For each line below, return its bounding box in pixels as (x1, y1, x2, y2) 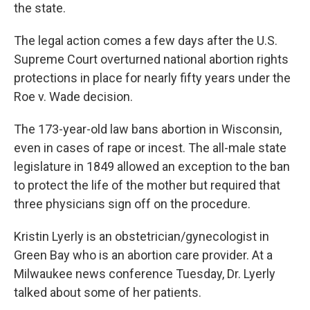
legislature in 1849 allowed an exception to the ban (14, 159, 290, 174)
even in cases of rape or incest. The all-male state (14, 140, 286, 155)
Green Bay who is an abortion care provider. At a (14, 248, 273, 262)
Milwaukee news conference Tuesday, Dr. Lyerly (14, 266, 275, 281)
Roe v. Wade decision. (14, 89, 133, 104)
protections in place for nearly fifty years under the (14, 71, 291, 85)
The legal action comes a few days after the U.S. (14, 33, 277, 48)
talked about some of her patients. (14, 285, 201, 300)
